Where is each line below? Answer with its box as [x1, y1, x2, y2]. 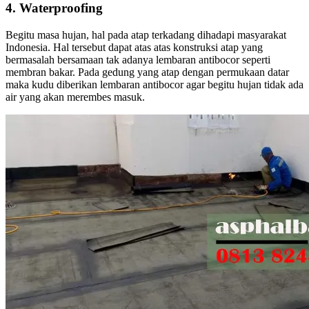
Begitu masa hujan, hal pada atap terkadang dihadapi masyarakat [6, 28, 286, 41]
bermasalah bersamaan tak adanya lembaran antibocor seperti [6, 53, 270, 66]
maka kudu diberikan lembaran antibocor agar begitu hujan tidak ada [6, 78, 303, 90]
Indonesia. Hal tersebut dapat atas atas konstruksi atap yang [6, 41, 263, 53]
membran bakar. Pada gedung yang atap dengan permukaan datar [6, 66, 289, 78]
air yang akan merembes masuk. [6, 90, 145, 103]
